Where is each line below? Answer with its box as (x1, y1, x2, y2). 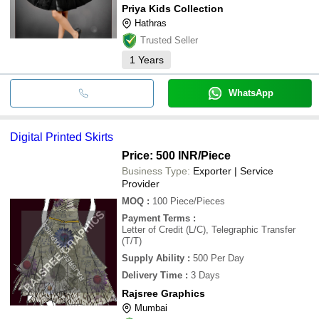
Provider (122, 177, 159, 189)
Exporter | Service (193, 164, 273, 177)
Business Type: (122, 164, 190, 177)
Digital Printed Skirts (10, 130, 113, 143)
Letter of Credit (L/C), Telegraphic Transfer (122, 224, 296, 235)
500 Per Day (193, 252, 244, 263)
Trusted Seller (140, 34, 198, 46)
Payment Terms (122, 212, 190, 224)
